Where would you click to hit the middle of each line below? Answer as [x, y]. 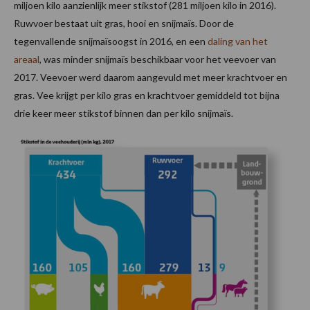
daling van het [238, 41]
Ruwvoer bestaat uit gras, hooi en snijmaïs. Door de [124, 23]
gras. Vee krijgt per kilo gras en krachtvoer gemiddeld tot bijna [147, 95]
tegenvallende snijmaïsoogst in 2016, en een [111, 41]
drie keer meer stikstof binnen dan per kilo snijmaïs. [124, 113]
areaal [27, 59]
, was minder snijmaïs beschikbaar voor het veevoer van [158, 59]
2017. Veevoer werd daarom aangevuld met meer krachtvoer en [151, 77]
